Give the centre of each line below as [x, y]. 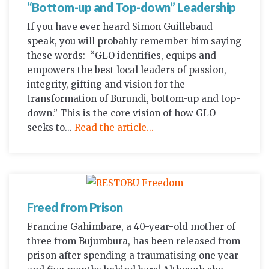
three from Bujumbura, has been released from [134, 241]
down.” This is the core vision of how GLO [121, 113]
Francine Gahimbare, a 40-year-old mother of [131, 226]
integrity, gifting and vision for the [106, 84]
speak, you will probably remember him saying [134, 41]
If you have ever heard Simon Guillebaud [120, 26]
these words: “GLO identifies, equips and [122, 55]
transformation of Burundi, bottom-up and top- [134, 98]
